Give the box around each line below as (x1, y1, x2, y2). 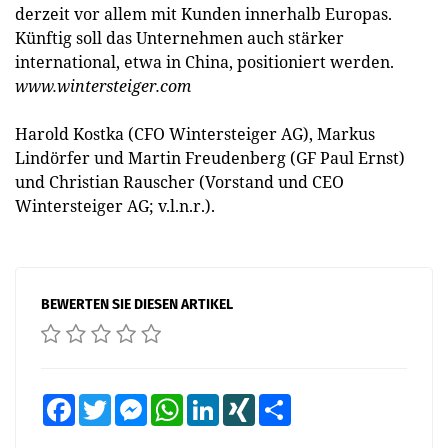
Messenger (147, 395, 200, 408)
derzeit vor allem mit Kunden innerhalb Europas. (15, 3, 392, 25)
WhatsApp (183, 395, 233, 408)
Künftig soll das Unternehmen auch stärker (15, 27, 344, 49)
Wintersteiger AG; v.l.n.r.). (15, 195, 215, 217)
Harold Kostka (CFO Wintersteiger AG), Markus (15, 123, 375, 145)
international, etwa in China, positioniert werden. (15, 51, 394, 73)
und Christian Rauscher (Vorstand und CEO (15, 171, 344, 193)
